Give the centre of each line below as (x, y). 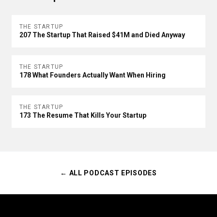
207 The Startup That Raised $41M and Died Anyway (102, 35)
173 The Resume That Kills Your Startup (83, 115)
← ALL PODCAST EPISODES (108, 173)
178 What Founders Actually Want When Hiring (93, 75)
